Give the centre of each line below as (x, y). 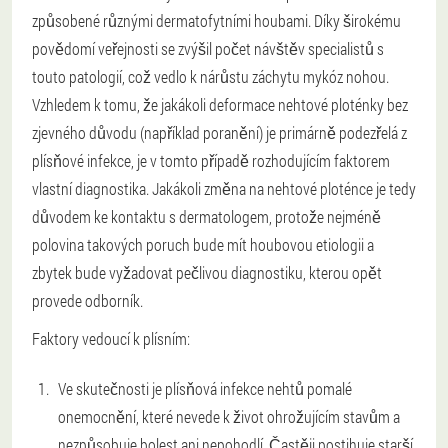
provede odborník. (87, 300)
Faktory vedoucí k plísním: (111, 338)
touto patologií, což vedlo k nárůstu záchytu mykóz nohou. (210, 76)
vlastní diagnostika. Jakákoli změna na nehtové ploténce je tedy (224, 188)
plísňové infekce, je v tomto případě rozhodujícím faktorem (211, 160)
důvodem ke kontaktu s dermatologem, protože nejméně (206, 216)
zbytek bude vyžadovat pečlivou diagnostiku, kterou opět (207, 272)
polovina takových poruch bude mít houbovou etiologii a (203, 244)
